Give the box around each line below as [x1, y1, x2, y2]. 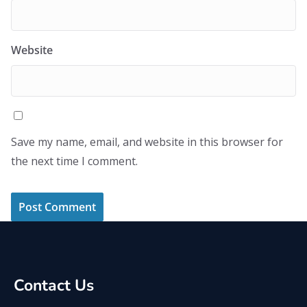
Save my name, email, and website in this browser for [11, 134, 283, 149]
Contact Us [14, 275, 94, 296]
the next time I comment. [11, 153, 138, 169]
